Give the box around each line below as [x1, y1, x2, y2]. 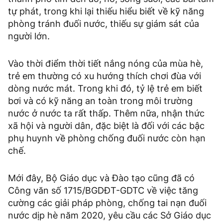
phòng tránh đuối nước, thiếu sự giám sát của [8, 18, 199, 29]
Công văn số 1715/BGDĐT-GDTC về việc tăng [8, 185, 198, 196]
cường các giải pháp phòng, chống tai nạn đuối [8, 198, 207, 209]
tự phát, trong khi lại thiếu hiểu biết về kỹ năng [8, 6, 204, 17]
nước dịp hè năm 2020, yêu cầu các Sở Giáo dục [8, 210, 211, 221]
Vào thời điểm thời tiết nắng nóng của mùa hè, [8, 58, 203, 69]
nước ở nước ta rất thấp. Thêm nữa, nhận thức [8, 108, 205, 119]
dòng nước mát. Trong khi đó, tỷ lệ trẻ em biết [8, 83, 203, 94]
